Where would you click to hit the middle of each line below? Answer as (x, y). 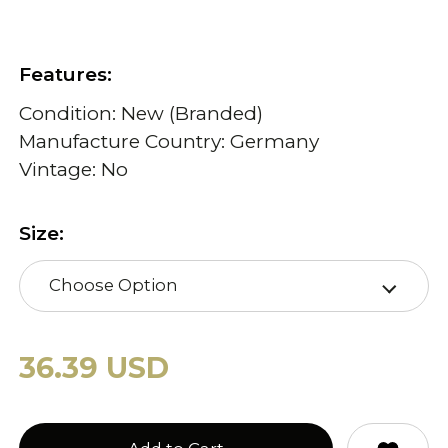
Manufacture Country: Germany (169, 142)
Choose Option (113, 285)
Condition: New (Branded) (141, 114)
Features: (66, 74)
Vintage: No (74, 170)
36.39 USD (94, 368)
